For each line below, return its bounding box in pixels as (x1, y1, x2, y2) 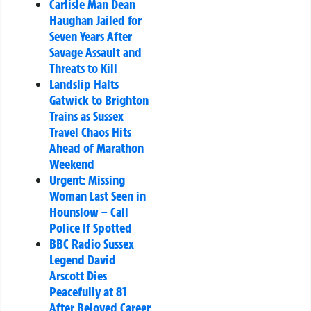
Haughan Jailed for (49, 12, 142, 29)
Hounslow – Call (49, 203, 128, 221)
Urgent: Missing (49, 171, 125, 189)
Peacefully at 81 (49, 283, 126, 301)
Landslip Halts (49, 76, 119, 93)
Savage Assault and (49, 44, 142, 61)
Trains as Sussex (49, 108, 124, 125)
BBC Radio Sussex (49, 235, 134, 253)
